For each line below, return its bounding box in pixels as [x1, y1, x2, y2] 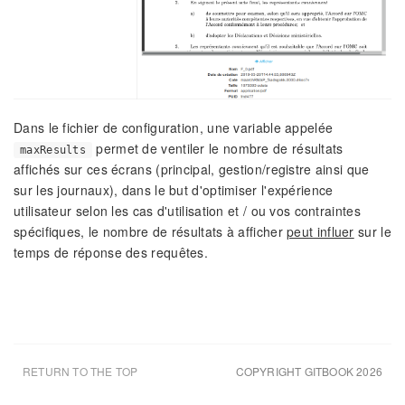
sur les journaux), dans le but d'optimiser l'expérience [14, 180, 334, 199]
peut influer [287, 221, 354, 240]
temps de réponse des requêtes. [14, 242, 209, 261]
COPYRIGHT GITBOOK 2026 [235, 363, 382, 379]
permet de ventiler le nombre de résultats [92, 138, 344, 157]
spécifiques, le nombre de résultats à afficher [14, 221, 287, 240]
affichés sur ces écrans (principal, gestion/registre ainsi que [14, 159, 370, 178]
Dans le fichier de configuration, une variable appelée [14, 118, 334, 137]
